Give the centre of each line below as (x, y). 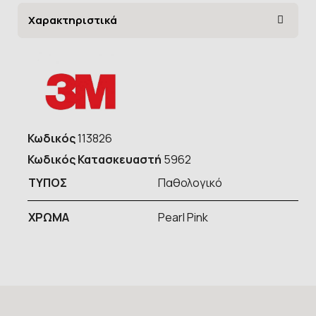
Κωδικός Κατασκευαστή (95, 160)
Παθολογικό (190, 183)
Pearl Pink (184, 218)
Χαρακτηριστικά (73, 20)
